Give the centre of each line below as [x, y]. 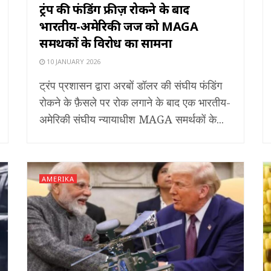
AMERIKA [58, 178]
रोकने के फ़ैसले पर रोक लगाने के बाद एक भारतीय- [135, 102]
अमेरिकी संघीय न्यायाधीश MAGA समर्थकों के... [132, 119]
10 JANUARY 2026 [73, 61]
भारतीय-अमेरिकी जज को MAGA [119, 26]
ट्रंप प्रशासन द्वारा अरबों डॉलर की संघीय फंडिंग [131, 85]
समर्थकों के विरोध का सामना [106, 43]
